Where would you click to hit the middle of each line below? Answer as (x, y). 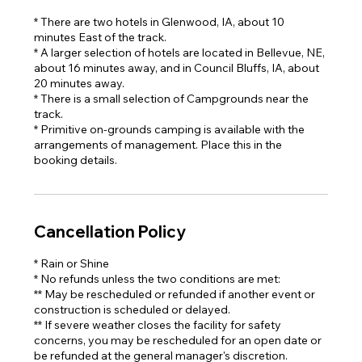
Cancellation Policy (110, 232)
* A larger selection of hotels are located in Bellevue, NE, (180, 53)
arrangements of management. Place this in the (158, 145)
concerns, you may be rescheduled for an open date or (178, 340)
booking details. (76, 160)
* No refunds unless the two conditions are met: (158, 279)
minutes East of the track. (101, 37)
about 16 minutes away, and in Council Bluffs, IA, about (177, 68)
